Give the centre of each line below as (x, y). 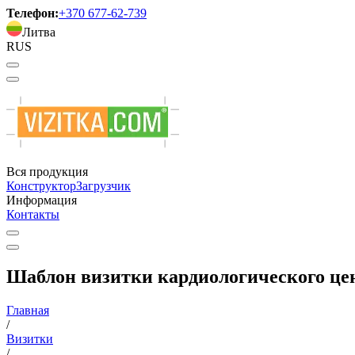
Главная (28, 310)
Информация (42, 200)
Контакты (33, 214)
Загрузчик (103, 186)
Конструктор (41, 186)
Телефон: (32, 13)
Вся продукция (47, 172)
